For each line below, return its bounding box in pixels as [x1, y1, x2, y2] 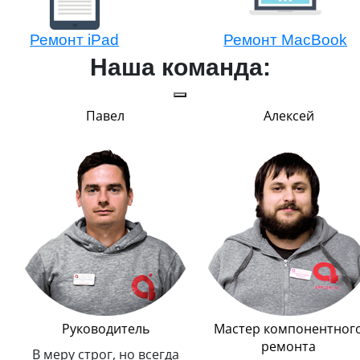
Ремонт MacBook [223, 31, 348, 49]
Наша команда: [89, 54, 271, 81]
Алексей [263, 107, 314, 125]
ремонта [261, 337, 316, 356]
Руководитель [61, 320, 149, 338]
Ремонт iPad [30, 31, 120, 49]
